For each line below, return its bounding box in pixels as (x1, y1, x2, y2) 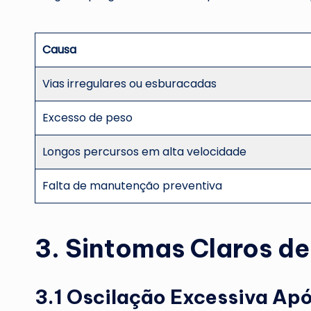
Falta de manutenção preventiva (42, 177, 223, 194)
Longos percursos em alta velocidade (42, 143, 247, 160)
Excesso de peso (42, 109, 133, 126)
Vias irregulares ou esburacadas (42, 75, 217, 92)
